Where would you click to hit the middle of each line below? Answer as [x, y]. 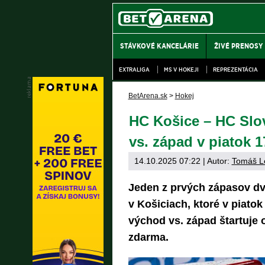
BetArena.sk [148, 96]
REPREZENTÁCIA [235, 70]
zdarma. [148, 237]
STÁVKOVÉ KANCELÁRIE [160, 46]
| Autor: [216, 161]
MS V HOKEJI [181, 70]
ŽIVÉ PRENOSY [238, 46]
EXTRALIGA [134, 70]
